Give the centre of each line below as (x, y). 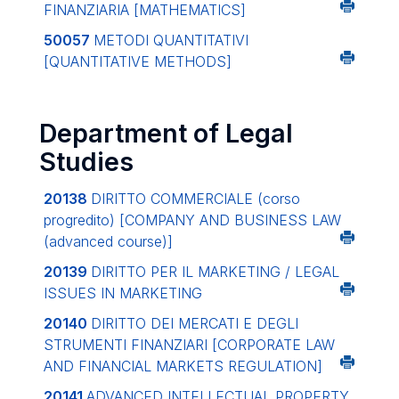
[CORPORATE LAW (273, 345)
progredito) (81, 220)
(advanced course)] (108, 241)
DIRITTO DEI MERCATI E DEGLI (195, 323)
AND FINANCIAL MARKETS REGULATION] (183, 366)
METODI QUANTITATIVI (171, 40)
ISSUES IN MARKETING (123, 293)
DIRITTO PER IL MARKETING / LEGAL (215, 272)
